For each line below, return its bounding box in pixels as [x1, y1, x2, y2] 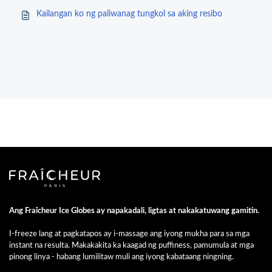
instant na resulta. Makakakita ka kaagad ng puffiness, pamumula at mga [9, 241, 254, 250]
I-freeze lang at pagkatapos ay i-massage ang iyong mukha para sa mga [9, 229, 250, 238]
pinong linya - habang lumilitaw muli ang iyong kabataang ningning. [9, 253, 234, 261]
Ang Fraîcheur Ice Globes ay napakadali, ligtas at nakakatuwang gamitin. [9, 206, 259, 215]
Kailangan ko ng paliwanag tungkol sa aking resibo [36, 10, 222, 18]
